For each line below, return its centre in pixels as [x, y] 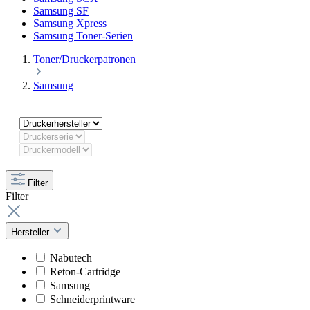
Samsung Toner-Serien [83, 36]
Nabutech [71, 258]
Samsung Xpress [70, 23]
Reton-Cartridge [85, 272]
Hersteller [31, 232]
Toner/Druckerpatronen [84, 59]
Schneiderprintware [92, 299]
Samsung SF [61, 11]
